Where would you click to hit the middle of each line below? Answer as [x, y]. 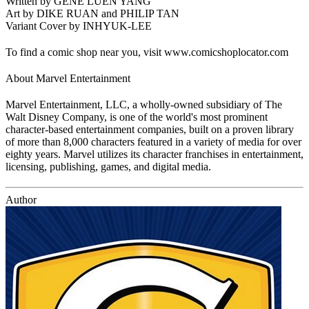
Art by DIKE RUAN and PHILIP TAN [92, 13]
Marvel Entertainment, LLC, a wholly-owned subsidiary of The [144, 104]
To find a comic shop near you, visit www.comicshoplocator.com [147, 52]
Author [21, 199]
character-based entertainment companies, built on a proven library [150, 129]
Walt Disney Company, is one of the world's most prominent [137, 117]
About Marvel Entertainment [68, 78]
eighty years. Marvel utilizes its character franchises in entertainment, [154, 154]
